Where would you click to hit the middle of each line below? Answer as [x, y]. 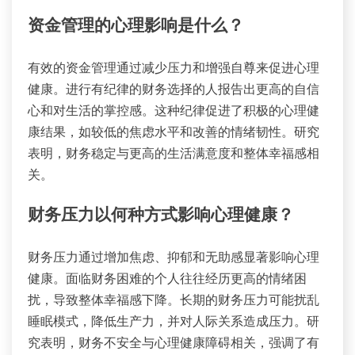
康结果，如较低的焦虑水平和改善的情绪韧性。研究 [174, 132]
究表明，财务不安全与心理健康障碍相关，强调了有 [174, 342]
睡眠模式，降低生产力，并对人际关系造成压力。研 [174, 321]
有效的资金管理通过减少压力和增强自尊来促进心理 [174, 68]
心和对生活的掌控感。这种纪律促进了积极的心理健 [174, 111]
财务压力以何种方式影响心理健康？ [161, 216]
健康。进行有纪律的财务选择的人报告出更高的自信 [174, 89]
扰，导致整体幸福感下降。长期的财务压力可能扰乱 [174, 299]
